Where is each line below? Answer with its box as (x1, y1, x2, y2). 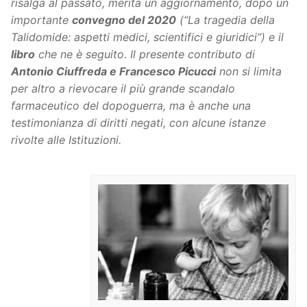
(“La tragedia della (176, 12, 275, 27)
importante (11, 12, 72, 27)
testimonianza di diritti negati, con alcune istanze (11, 115, 266, 130)
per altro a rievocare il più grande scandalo (11, 81, 235, 95)
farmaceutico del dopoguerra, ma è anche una (11, 98, 251, 112)
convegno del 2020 (72, 12, 176, 27)
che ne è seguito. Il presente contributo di (35, 47, 255, 61)
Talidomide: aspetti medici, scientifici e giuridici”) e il (11, 29, 284, 44)
